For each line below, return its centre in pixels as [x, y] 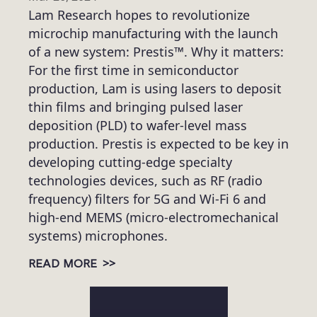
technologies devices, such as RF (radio [145, 181]
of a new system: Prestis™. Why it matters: [156, 52]
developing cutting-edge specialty [130, 162]
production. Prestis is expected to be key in [158, 144]
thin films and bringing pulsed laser [136, 107]
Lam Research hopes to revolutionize [139, 15]
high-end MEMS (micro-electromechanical [154, 218]
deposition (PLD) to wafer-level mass [138, 126]
